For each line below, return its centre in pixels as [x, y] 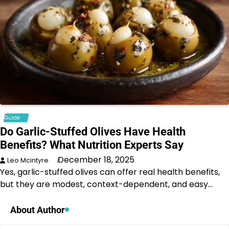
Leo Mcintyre [28, 160]
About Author [38, 210]
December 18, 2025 [96, 159]
